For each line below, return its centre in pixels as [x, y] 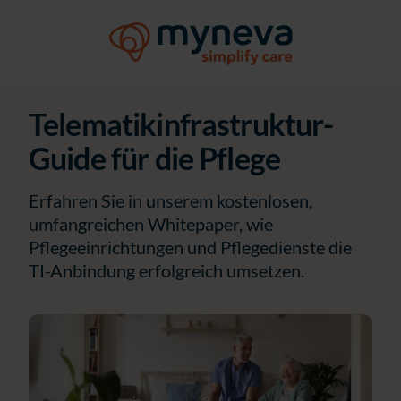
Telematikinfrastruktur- [181, 124]
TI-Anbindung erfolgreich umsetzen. [166, 270]
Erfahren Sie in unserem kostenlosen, [171, 200]
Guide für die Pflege [154, 158]
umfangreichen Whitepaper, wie [151, 224]
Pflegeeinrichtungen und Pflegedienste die [190, 247]
